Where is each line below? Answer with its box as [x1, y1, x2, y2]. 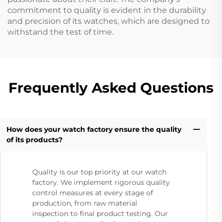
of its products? [6, 135, 62, 144]
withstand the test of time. [7, 27, 113, 37]
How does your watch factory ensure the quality [6, 124, 181, 134]
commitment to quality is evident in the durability [7, 5, 206, 15]
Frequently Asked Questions [8, 79, 214, 96]
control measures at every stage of [32, 188, 153, 198]
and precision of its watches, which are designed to [7, 16, 210, 26]
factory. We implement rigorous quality [32, 178, 170, 187]
